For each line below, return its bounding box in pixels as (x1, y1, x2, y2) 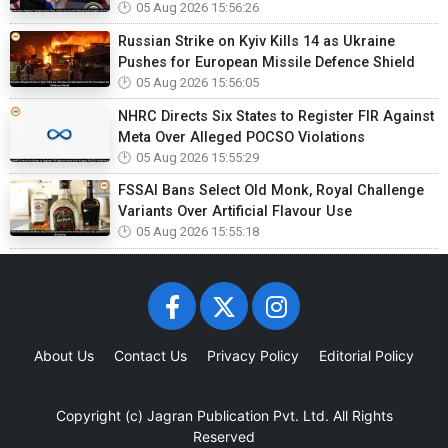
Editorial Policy (319, 346, 414, 364)
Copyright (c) (55, 406, 147, 424)
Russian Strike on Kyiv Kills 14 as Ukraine (118, 32, 395, 50)
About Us (34, 346, 94, 364)
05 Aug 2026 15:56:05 (136, 74, 259, 90)
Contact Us (114, 346, 187, 364)
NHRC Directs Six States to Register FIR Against (118, 107, 434, 125)
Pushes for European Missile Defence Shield (118, 53, 415, 71)
